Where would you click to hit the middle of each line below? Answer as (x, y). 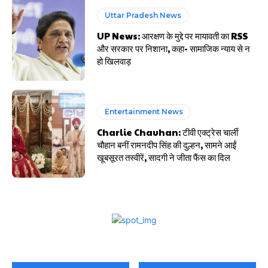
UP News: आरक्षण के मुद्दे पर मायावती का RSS (173, 35)
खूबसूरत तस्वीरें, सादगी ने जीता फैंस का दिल (164, 157)
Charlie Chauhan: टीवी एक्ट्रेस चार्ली (168, 132)
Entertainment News (144, 112)
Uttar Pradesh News (143, 15)
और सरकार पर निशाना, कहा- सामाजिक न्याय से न (174, 48)
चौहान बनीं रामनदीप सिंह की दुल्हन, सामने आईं (167, 145)
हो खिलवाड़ (114, 60)
